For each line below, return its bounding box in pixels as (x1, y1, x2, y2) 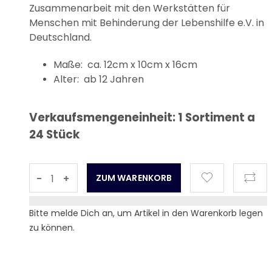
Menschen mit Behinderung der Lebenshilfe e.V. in (29, 15, 264, 30)
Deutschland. (29, 30, 92, 44)
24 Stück (29, 126, 80, 143)
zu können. (29, 221, 75, 234)
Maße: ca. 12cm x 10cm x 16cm (53, 57, 197, 72)
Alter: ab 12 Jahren (53, 72, 144, 86)
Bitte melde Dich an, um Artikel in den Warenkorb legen (29, 206, 263, 219)
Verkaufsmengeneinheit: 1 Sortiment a (29, 109, 255, 126)
